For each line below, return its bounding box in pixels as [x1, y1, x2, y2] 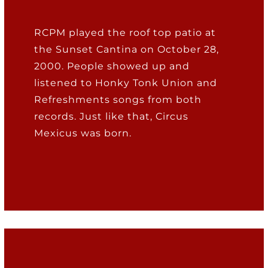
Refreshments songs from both [34, 94, 202, 106]
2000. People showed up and [34, 60, 190, 72]
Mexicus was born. [34, 127, 132, 139]
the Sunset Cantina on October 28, [34, 44, 220, 56]
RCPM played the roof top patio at [34, 27, 217, 39]
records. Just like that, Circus [34, 111, 189, 123]
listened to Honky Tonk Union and [34, 77, 218, 89]
